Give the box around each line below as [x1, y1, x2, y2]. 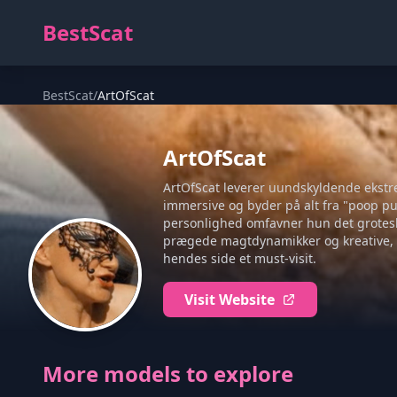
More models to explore [43, 359, 293, 388]
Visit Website [184, 290, 275, 309]
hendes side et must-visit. [163, 250, 316, 267]
